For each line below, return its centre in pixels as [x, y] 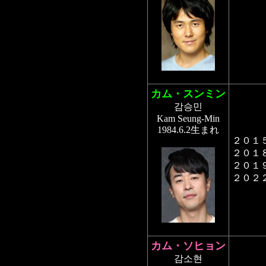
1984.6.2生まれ [188, 130]
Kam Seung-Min [188, 118]
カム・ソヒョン [188, 246]
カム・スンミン [188, 94]
